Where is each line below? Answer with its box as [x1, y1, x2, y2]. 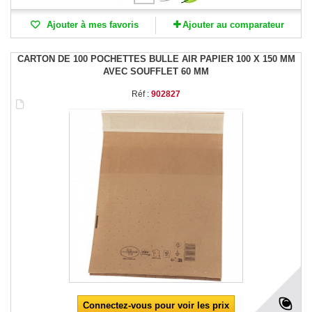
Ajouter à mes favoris [43, 19, 139, 31]
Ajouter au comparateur [182, 19, 284, 31]
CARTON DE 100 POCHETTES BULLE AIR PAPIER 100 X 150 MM [17, 54, 295, 65]
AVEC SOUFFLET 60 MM [103, 66, 209, 77]
